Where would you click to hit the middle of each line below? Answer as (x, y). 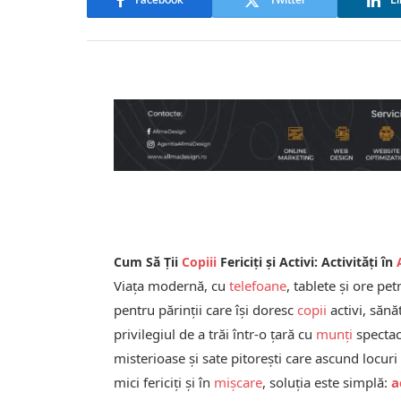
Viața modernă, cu (172, 285)
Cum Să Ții (148, 261)
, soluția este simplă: (327, 382)
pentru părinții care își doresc (206, 309)
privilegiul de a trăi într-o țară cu (215, 333)
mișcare (239, 382)
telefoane (258, 285)
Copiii (200, 261)
